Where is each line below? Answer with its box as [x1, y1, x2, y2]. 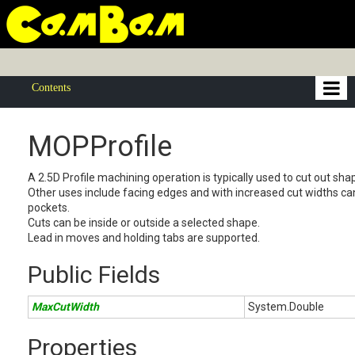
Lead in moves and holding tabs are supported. [28, 231, 260, 244]
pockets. [28, 201, 70, 214]
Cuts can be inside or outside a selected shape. [28, 216, 260, 229]
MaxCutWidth [32, 300, 99, 313]
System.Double [248, 300, 324, 313]
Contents [32, 82, 71, 94]
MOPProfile [28, 130, 172, 163]
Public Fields [28, 261, 160, 288]
